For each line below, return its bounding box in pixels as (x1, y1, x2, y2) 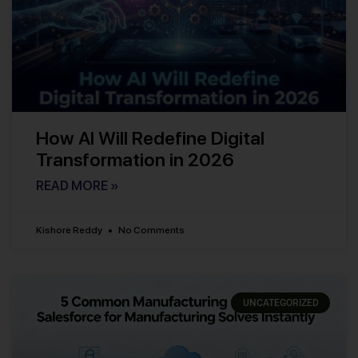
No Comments (117, 224, 185, 236)
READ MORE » (36, 177, 118, 193)
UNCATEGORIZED (242, 297, 319, 309)
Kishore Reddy (36, 224, 104, 236)
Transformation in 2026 (36, 148, 234, 171)
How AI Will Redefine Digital (36, 126, 265, 149)
